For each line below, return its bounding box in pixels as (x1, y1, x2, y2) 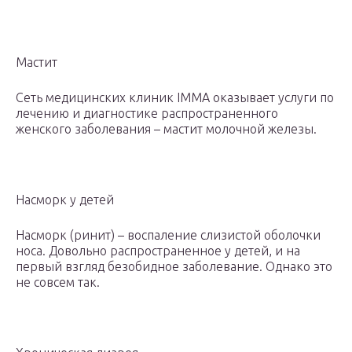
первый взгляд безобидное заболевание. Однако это (16, 259, 332, 274)
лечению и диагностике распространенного (16, 106, 278, 121)
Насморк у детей (16, 192, 114, 207)
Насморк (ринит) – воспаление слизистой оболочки (16, 228, 321, 243)
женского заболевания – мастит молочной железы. (16, 122, 317, 137)
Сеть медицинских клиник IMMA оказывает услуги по (16, 90, 334, 105)
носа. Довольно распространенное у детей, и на (16, 244, 300, 258)
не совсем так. (16, 275, 100, 290)
